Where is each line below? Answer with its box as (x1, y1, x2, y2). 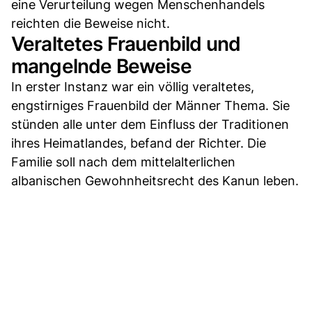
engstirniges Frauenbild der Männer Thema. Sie (11, 97, 290, 113)
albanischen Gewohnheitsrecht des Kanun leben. (11, 173, 299, 188)
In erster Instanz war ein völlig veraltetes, (11, 79, 254, 94)
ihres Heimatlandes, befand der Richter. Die (11, 135, 266, 150)
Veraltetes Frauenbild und (11, 31, 241, 56)
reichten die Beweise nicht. (11, 15, 170, 31)
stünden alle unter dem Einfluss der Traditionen (11, 116, 289, 132)
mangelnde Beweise (11, 54, 192, 78)
